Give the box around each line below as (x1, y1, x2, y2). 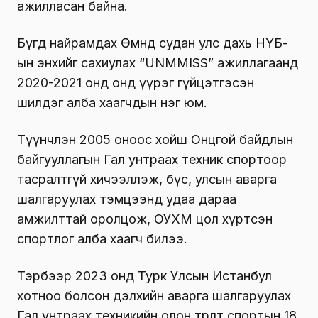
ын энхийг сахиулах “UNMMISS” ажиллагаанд (17, 55, 298, 70)
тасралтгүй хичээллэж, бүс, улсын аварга (17, 171, 277, 187)
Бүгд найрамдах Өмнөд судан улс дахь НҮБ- (17, 35, 288, 50)
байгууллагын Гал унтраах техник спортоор (17, 151, 287, 167)
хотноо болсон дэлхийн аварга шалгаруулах (17, 287, 291, 303)
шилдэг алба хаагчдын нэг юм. (17, 94, 207, 110)
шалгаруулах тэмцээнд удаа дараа (17, 191, 236, 207)
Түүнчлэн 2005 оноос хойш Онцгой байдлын (17, 131, 293, 147)
